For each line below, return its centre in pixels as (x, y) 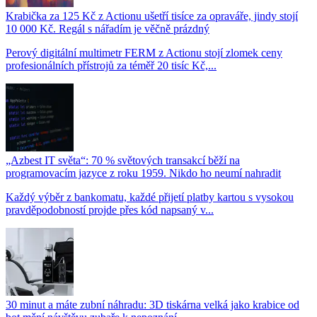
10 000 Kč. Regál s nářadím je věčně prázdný (108, 28)
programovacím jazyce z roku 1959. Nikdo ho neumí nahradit (143, 173)
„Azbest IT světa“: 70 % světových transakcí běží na (123, 160)
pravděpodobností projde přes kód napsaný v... (110, 209)
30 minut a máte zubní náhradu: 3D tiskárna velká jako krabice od (152, 304)
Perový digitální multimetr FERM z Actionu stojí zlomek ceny (144, 52)
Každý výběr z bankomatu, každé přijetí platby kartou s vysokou (150, 197)
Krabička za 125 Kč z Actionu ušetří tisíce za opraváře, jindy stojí (152, 16)
